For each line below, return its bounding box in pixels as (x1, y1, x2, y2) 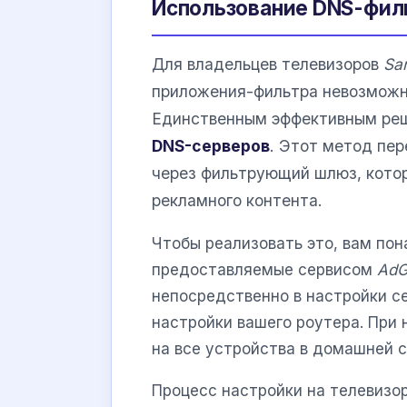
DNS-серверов (152, 136, 270, 156)
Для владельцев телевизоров (152, 55, 383, 74)
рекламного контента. (152, 191, 323, 211)
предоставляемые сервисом (152, 260, 377, 279)
